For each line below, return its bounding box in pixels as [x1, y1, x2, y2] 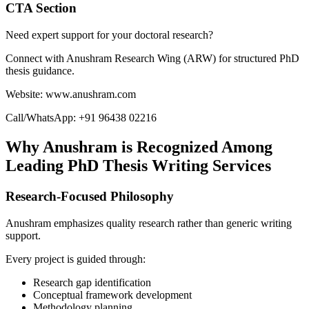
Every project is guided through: [6, 252, 146, 265]
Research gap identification [33, 276, 151, 288]
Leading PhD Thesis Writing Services [6, 156, 271, 175]
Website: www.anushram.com [6, 88, 136, 100]
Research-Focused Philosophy [6, 188, 174, 203]
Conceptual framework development [33, 288, 192, 301]
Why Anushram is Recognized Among [6, 137, 272, 156]
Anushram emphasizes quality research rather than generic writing [6, 217, 292, 229]
